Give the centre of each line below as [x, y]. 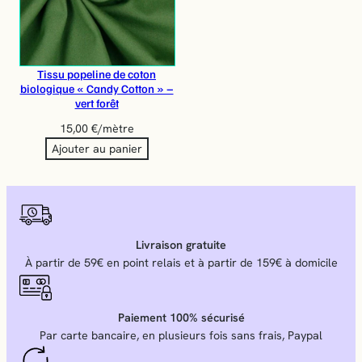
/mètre [116, 129]
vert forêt [97, 103]
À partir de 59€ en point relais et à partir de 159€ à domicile [181, 262]
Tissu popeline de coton [97, 74]
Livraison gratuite [181, 244]
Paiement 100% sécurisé [181, 317]
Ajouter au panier [97, 149]
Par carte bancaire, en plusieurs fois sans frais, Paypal [181, 335]
